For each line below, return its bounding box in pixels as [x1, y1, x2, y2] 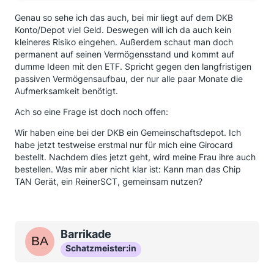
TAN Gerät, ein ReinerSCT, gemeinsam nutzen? [15, 176, 202, 187]
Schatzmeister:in [65, 242, 136, 253]
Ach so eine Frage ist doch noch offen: [15, 106, 168, 117]
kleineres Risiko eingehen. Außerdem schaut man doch [15, 36, 233, 47]
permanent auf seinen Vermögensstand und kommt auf [15, 48, 234, 59]
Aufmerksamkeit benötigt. [15, 85, 118, 96]
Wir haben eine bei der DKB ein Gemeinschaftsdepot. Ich [15, 127, 241, 138]
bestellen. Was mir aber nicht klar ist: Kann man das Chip [15, 163, 241, 174]
